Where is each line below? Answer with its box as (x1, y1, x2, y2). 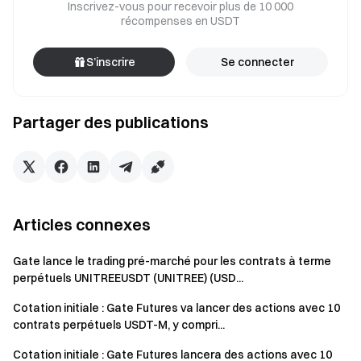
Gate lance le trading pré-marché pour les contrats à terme (13, 254, 331, 268)
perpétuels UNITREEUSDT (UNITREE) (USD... (13, 271, 243, 285)
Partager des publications (13, 112, 209, 132)
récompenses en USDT (121, 14, 240, 28)
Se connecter (220, 55, 294, 69)
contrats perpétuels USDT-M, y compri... (13, 317, 225, 332)
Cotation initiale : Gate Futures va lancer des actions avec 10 (13, 301, 340, 315)
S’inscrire (85, 55, 135, 69)
